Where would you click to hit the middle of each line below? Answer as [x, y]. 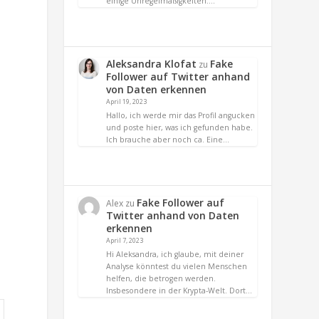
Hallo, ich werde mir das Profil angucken [181, 115]
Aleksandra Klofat [152, 64]
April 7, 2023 [125, 240]
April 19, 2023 [127, 102]
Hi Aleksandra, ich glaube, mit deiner [175, 254]
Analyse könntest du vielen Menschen [177, 266]
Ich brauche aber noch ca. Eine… [168, 139]
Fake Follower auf [181, 202]
